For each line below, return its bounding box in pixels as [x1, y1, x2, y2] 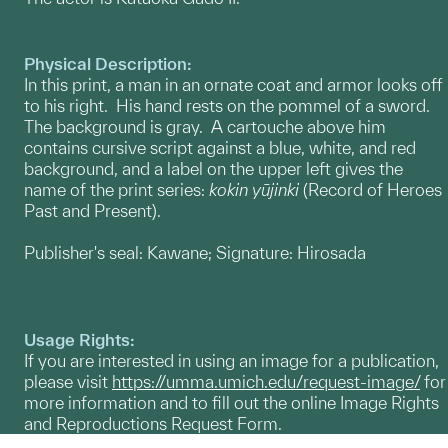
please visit [24, 371, 112, 391]
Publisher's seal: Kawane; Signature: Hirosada [24, 242, 366, 262]
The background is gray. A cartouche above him [24, 116, 386, 136]
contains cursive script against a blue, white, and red [24, 137, 416, 157]
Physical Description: [24, 53, 192, 73]
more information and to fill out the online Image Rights [24, 392, 439, 412]
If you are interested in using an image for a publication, [24, 350, 439, 370]
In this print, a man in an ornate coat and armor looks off [24, 74, 442, 94]
